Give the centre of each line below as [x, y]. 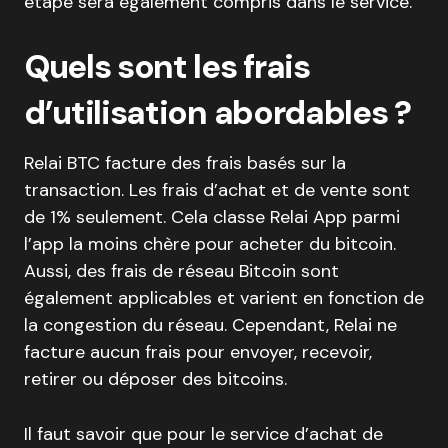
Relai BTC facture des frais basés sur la [185, 162]
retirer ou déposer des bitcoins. [155, 378]
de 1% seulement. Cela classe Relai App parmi [212, 216]
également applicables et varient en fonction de [224, 297]
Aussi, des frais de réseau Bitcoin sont [181, 270]
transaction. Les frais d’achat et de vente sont [217, 189]
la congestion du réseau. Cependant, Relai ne [210, 324]
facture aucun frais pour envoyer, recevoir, [198, 351]
